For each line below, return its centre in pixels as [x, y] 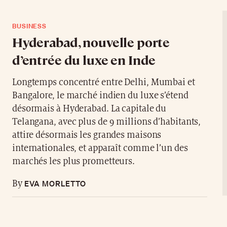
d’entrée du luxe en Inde [84, 60]
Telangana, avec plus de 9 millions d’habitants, [106, 122]
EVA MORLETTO [54, 184]
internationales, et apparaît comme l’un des [100, 148]
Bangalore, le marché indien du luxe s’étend [100, 96]
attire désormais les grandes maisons [87, 135]
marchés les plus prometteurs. [73, 162]
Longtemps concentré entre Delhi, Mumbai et [103, 83]
